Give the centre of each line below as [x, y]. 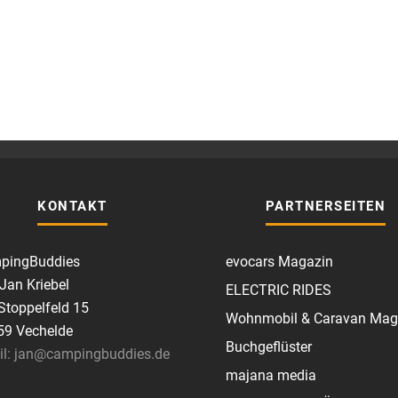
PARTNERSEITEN [326, 206]
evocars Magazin [279, 262]
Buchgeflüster [269, 347]
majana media [271, 375]
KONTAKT [72, 206]
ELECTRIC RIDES [279, 290]
